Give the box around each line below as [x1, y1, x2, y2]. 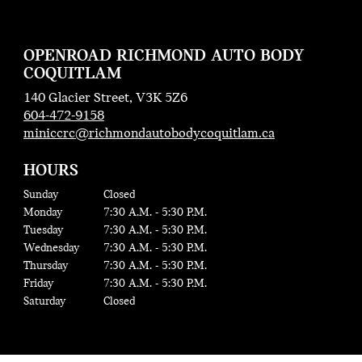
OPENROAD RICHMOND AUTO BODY [23, 46, 304, 65]
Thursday [23, 259, 68, 272]
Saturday [23, 295, 65, 308]
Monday [23, 206, 62, 219]
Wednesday [23, 242, 79, 255]
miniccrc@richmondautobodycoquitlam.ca [23, 125, 275, 141]
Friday [23, 277, 53, 290]
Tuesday [23, 224, 63, 237]
